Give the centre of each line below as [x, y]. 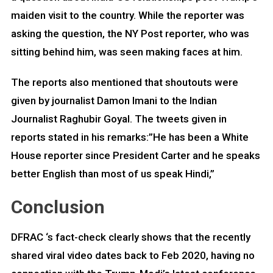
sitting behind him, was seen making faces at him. [126, 51]
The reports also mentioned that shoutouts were [124, 82]
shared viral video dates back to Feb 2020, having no [133, 255]
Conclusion [58, 207]
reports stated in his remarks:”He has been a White [129, 137]
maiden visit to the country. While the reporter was [127, 15]
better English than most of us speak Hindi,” [112, 173]
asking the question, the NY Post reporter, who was [130, 33]
